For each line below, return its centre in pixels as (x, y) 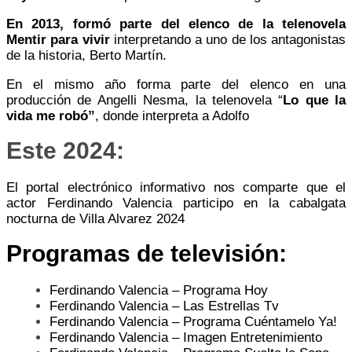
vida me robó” (51, 115)
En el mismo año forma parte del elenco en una (176, 84)
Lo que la (314, 100)
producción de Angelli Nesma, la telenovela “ (145, 100)
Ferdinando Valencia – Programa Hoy (159, 290)
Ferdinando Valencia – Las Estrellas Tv (164, 306)
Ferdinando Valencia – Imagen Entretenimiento (186, 337)
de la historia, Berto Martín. (86, 55)
